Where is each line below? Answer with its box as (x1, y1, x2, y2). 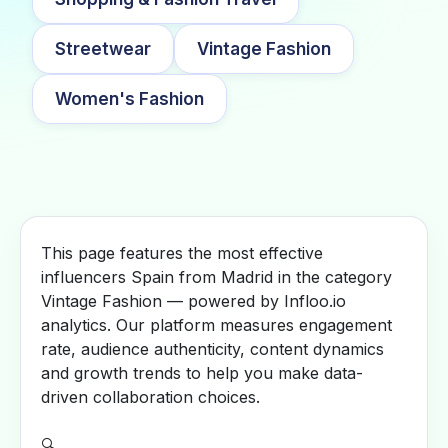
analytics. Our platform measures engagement (41, 315, 392, 335)
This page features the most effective (41, 243, 323, 263)
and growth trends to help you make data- (41, 363, 363, 383)
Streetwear (55, 38, 151, 59)
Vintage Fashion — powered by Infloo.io (41, 291, 346, 311)
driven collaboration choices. (41, 387, 260, 407)
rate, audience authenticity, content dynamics (41, 339, 384, 359)
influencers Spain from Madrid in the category (41, 267, 392, 287)
